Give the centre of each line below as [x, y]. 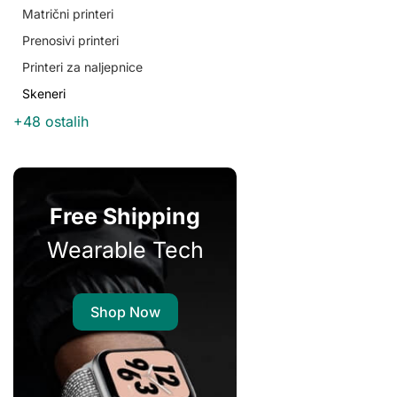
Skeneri [44, 93]
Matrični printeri [68, 14]
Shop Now [125, 311]
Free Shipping [125, 216]
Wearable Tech [125, 249]
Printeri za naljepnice [82, 67]
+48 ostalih [51, 121]
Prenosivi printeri [70, 40]
